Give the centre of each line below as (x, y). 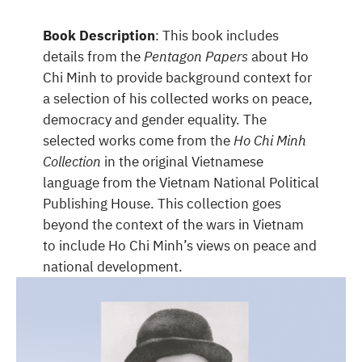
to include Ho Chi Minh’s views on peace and (179, 245)
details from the (93, 56)
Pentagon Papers (197, 56)
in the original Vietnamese (182, 161)
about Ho (280, 56)
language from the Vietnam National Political (181, 182)
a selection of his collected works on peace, (177, 98)
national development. (112, 266)
